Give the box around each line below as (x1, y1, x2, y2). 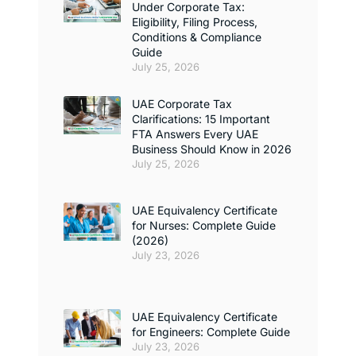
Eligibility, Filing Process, (132, 15, 257, 29)
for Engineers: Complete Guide (132, 325, 290, 339)
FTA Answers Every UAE (132, 127, 258, 141)
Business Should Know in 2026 (132, 142, 292, 157)
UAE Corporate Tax (132, 97, 232, 111)
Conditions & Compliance (132, 30, 261, 44)
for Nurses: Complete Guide (132, 219, 276, 233)
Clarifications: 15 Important (132, 112, 270, 126)
